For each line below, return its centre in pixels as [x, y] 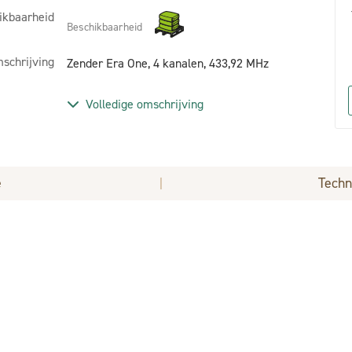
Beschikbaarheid [104, 27]
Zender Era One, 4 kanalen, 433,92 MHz [168, 63]
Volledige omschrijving [145, 104]
